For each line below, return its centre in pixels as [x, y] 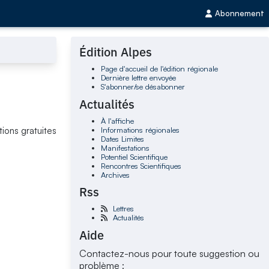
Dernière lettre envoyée [138, 78]
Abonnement [240, 14]
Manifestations [125, 147]
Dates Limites [122, 138]
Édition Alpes [116, 52]
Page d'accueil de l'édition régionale [159, 69]
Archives [115, 174]
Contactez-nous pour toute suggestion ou [170, 253]
